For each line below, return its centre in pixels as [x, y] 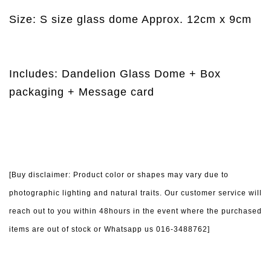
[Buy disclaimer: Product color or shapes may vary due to [119, 175]
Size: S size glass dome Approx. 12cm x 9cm [130, 19]
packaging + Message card [82, 92]
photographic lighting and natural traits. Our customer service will [135, 193]
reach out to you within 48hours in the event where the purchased [135, 211]
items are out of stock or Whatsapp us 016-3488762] [109, 229]
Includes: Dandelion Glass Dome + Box [115, 73]
